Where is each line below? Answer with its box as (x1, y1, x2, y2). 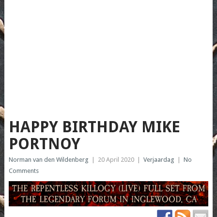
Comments (8, 167, 39, 175)
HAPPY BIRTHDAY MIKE (8, 118, 180, 137)
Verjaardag (143, 156, 174, 164)
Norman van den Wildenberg (8, 156, 89, 164)
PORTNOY (8, 135, 80, 154)
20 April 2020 (97, 156, 134, 164)
